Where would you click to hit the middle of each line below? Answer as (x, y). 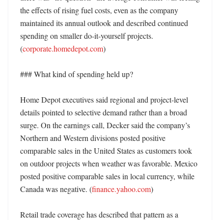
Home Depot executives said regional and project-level (104, 99)
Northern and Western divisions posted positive (93, 138)
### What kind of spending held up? (77, 74)
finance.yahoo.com (121, 189)
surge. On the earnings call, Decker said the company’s (105, 125)
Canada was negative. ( (56, 189)
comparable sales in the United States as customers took (106, 151)
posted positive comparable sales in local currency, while (107, 176)
